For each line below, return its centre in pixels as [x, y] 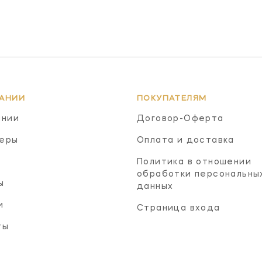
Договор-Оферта [180, 118]
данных [155, 186]
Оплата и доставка [186, 140]
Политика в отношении [194, 162]
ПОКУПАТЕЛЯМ [172, 98]
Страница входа [179, 208]
